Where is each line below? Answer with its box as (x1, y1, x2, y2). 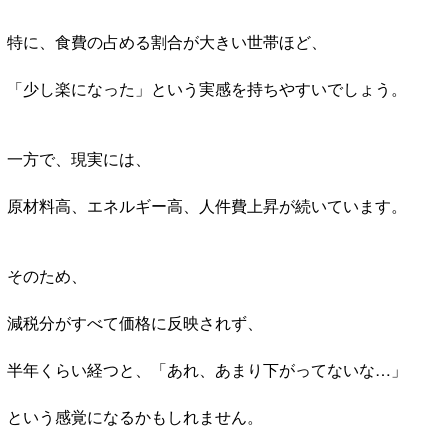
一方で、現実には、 (7, 146, 151, 170)
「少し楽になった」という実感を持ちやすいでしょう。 (7, 76, 407, 100)
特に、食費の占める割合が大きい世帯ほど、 (7, 29, 327, 53)
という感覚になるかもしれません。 (7, 404, 263, 428)
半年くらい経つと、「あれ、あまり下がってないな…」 (7, 357, 407, 381)
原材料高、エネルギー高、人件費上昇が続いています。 (7, 193, 407, 217)
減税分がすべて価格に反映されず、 (7, 310, 263, 334)
